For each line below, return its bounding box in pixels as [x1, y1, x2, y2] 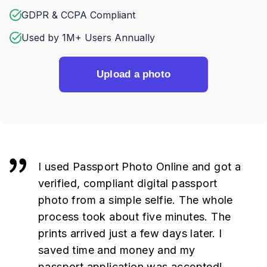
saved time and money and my [38, 244, 195, 256]
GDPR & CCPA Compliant [21, 9, 135, 21]
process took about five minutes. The [38, 210, 231, 223]
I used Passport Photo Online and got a [38, 160, 241, 173]
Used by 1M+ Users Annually [21, 32, 155, 44]
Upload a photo [97, 69, 170, 80]
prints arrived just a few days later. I [38, 227, 222, 240]
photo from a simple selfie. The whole [38, 194, 233, 206]
